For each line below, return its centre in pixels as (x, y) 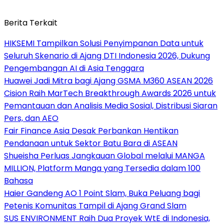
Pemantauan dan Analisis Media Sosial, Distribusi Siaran (111, 106)
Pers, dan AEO (31, 118)
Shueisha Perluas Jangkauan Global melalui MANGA (104, 156)
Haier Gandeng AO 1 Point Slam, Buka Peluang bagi (102, 193)
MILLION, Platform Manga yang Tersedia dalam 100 (102, 168)
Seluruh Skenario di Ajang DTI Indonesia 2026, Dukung (107, 56)
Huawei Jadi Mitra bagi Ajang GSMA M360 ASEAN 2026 (108, 81)
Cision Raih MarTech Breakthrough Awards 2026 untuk (110, 93)
